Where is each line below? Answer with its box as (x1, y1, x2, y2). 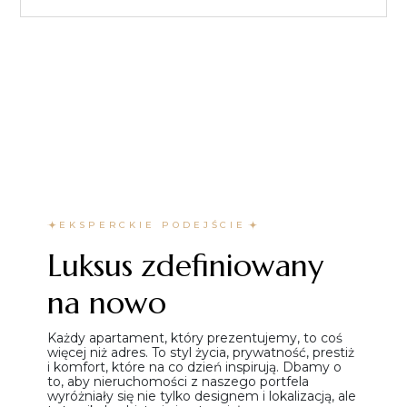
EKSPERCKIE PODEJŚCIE (59, 218, 247, 231)
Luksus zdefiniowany (47, 245, 323, 285)
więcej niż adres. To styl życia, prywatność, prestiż (47, 343, 354, 361)
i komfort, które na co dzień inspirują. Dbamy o (47, 358, 342, 375)
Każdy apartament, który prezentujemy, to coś (47, 329, 342, 346)
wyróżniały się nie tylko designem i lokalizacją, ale (47, 387, 356, 404)
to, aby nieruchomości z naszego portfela (47, 372, 309, 390)
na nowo (47, 283, 166, 323)
